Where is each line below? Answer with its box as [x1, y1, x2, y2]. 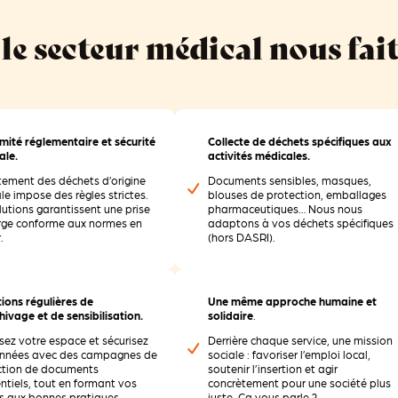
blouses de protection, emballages [207, 187, 386, 203]
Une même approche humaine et [207, 293, 377, 308]
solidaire [207, 307, 253, 322]
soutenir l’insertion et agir [207, 362, 338, 377]
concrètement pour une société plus [207, 376, 391, 391]
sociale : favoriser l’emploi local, [207, 347, 370, 362]
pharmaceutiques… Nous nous [207, 202, 362, 217]
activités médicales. [207, 147, 310, 163]
